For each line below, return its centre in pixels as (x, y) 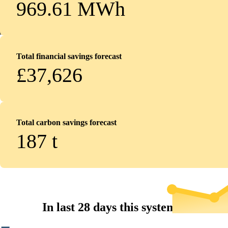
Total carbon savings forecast (66, 122)
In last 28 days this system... (114, 207)
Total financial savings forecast (69, 56)
